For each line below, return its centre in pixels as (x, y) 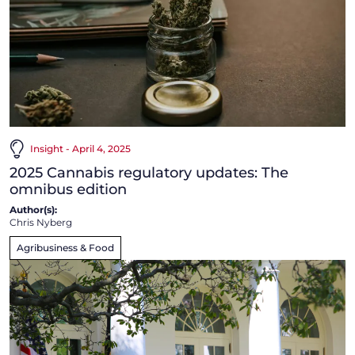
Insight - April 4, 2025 (80, 148)
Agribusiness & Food (65, 247)
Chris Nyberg (41, 222)
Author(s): (33, 209)
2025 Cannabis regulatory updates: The (149, 172)
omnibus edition (68, 189)
